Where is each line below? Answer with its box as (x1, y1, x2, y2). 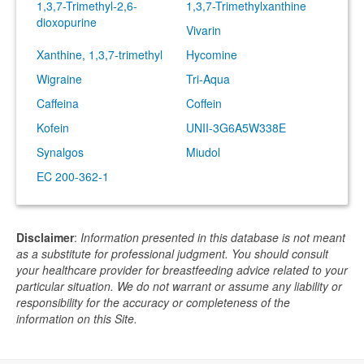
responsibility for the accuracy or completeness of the (16, 294, 290, 310)
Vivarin (186, 22, 221, 38)
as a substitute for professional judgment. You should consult (16, 245, 328, 262)
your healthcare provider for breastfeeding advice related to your (16, 262, 348, 278)
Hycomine (186, 46, 237, 63)
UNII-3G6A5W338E (186, 119, 286, 136)
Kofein (37, 119, 69, 136)
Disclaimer (16, 229, 74, 245)
